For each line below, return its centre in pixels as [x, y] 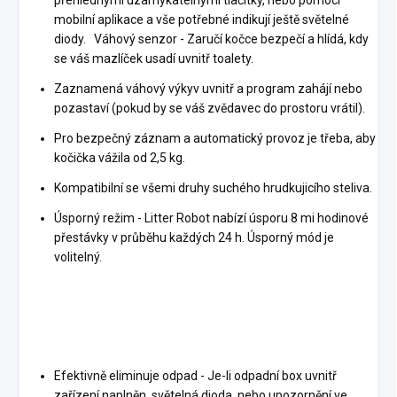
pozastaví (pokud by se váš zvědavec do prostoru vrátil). [210, 108]
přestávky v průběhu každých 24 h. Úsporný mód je [194, 237]
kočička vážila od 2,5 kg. [122, 157]
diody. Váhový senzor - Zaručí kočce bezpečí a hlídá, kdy [211, 39]
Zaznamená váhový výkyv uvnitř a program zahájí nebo [208, 88]
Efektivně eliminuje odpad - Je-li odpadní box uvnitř [195, 375]
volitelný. [81, 257]
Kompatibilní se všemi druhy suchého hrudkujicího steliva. [216, 187]
